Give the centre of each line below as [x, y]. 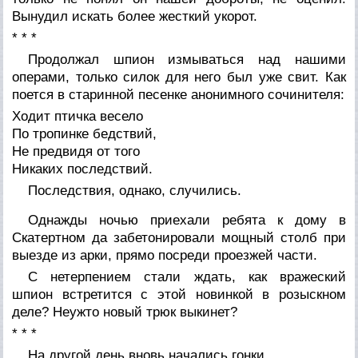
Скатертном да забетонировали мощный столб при [179, 237]
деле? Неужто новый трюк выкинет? [125, 312]
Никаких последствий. [83, 169]
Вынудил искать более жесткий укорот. [135, 16]
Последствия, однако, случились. [135, 190]
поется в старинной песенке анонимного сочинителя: [179, 94]
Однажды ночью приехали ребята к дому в [187, 220]
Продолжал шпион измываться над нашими [187, 59]
